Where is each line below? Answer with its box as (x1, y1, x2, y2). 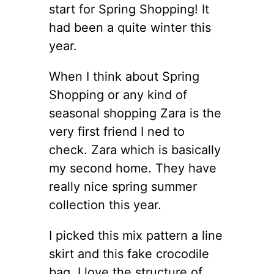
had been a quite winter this (49, 20, 211, 35)
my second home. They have (49, 160, 217, 176)
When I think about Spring (49, 68, 199, 84)
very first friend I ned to (49, 124, 185, 139)
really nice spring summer (49, 179, 197, 194)
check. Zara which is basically (49, 142, 221, 157)
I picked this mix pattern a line (49, 228, 223, 243)
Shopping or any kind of (49, 87, 187, 102)
